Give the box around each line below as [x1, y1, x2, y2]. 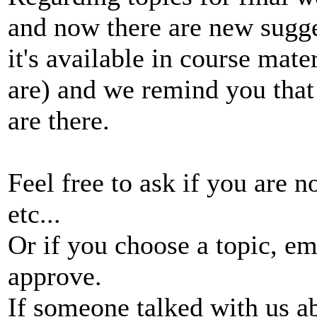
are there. [8, 105, 110, 136]
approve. [8, 261, 102, 292]
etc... [8, 199, 61, 229]
